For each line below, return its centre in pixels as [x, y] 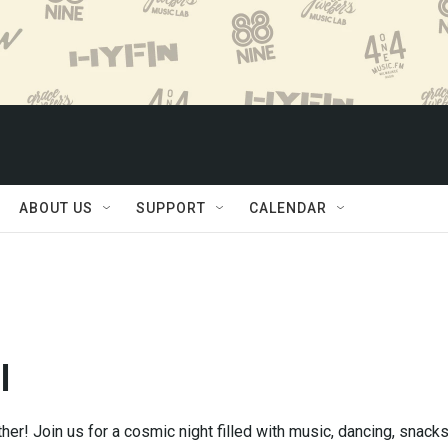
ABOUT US [56, 208]
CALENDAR [288, 208]
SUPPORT [171, 208]
